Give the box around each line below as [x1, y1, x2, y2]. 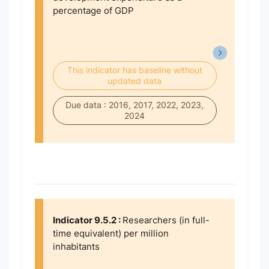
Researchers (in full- [122, 214, 210, 226]
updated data [107, 76, 162, 86]
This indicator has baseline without [67, 65, 202, 75]
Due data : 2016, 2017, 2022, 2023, [65, 100, 204, 110]
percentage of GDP [52, 5, 134, 16]
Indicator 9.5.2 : [52, 214, 122, 226]
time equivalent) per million [52, 228, 169, 239]
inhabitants [52, 241, 100, 252]
